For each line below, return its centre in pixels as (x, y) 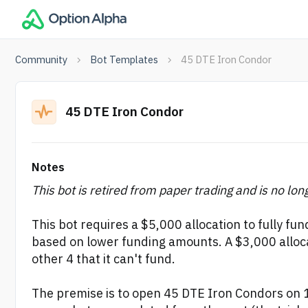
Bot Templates (124, 60)
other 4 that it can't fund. (103, 260)
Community (42, 60)
